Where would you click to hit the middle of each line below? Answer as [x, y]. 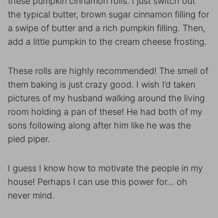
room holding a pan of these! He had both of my [105, 112]
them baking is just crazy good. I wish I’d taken [101, 84]
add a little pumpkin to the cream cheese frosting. [107, 42]
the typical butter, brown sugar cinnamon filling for [109, 14]
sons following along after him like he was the [99, 125]
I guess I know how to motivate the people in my [105, 168]
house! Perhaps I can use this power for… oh [98, 182]
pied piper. [29, 139]
